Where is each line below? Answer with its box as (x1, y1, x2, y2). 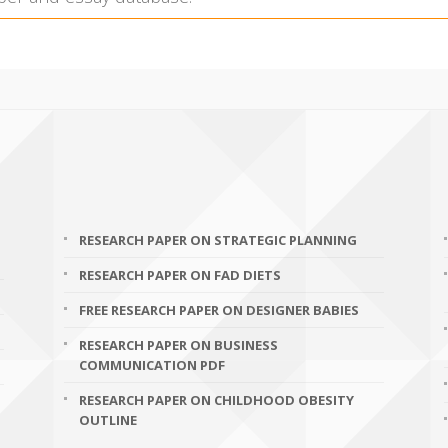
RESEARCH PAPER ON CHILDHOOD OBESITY (79, 391, 354, 409)
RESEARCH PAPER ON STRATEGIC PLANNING (79, 231, 357, 249)
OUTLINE (79, 411, 137, 429)
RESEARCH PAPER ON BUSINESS (79, 336, 278, 354)
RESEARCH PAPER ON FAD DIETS (79, 266, 281, 284)
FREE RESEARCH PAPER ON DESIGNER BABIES (79, 301, 359, 319)
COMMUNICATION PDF (79, 356, 225, 374)
